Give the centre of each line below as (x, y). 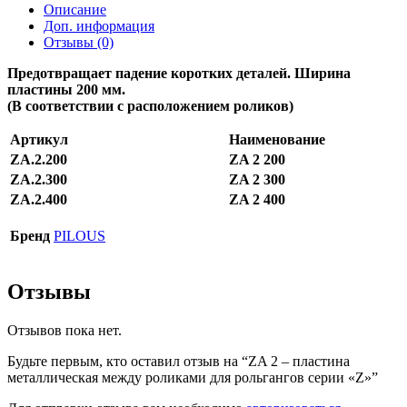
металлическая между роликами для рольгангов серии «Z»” (193, 378)
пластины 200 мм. (66, 90)
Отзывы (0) (79, 43)
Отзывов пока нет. (65, 331)
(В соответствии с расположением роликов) (150, 106)
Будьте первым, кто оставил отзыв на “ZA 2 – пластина (179, 362)
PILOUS (79, 236)
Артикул (39, 140)
